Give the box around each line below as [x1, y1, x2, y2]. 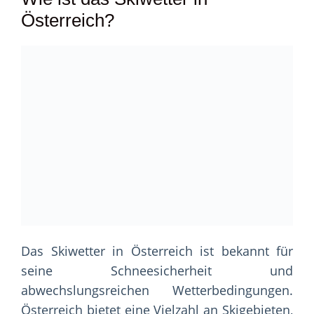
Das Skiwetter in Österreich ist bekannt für [21, 243, 293, 260]
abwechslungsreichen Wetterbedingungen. [21, 282, 293, 299]
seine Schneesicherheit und [21, 262, 293, 280]
